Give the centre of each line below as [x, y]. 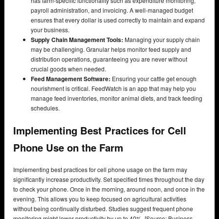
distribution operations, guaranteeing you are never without [109, 59]
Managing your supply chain [162, 39]
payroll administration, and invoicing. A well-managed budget [112, 10]
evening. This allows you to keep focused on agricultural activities [100, 199]
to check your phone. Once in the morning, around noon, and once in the [109, 189]
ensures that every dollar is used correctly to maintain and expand [118, 20]
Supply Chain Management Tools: [77, 39]
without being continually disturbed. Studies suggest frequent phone [103, 209]
